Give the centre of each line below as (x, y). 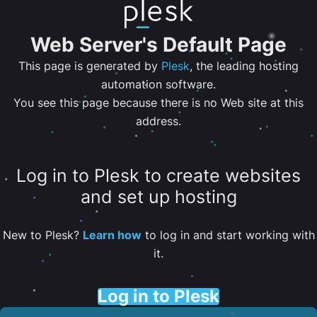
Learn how (112, 235)
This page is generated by (90, 66)
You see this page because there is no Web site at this (158, 103)
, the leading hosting (244, 66)
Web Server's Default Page (158, 45)
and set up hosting (158, 197)
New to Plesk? (42, 235)
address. (158, 121)
